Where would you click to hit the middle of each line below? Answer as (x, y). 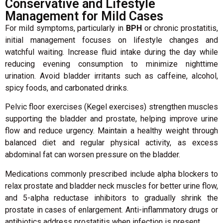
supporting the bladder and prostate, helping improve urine (111, 119)
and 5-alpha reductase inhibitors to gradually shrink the (111, 198)
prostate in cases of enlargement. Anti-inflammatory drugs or (111, 210)
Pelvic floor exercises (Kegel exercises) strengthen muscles (111, 107)
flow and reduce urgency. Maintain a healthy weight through (111, 131)
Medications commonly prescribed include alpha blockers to (111, 174)
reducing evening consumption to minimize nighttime (111, 64)
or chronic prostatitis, (180, 28)
